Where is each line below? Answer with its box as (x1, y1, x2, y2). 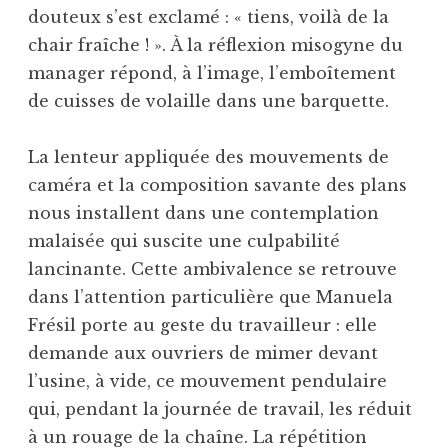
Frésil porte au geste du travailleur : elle (28, 314, 377, 335)
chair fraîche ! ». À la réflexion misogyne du (28, 34, 403, 55)
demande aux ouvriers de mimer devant (28, 342, 378, 363)
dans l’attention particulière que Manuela (28, 286, 393, 307)
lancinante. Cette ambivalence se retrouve (28, 258, 397, 279)
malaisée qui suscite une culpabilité (28, 230, 340, 251)
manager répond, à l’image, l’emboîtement (28, 62, 396, 83)
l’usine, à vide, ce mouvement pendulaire (28, 370, 387, 391)
